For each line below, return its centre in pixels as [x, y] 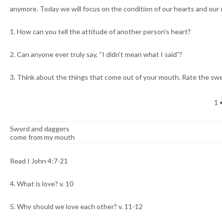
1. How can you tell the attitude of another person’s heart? [100, 32]
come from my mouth [42, 137]
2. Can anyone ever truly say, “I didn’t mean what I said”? [96, 55]
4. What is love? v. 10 [42, 184]
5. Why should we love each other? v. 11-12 [76, 207]
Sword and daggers [40, 129]
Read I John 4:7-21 [39, 161]
